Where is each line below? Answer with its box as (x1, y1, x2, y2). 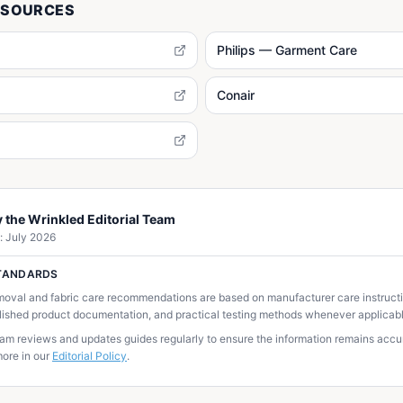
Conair (217, 87, 255, 103)
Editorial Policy (52, 349, 127, 363)
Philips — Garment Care (217, 42, 357, 58)
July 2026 (5, 230, 56, 244)
